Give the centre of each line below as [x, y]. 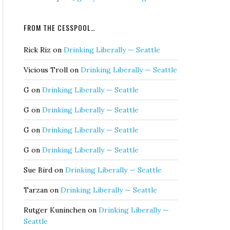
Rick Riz [37, 50]
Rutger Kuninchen [55, 210]
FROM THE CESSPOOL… [60, 27]
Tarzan [36, 190]
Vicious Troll [46, 70]
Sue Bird [38, 170]
